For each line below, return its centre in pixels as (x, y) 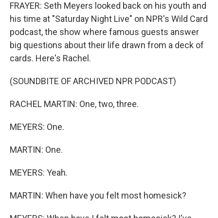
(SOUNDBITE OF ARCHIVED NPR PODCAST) (93, 81)
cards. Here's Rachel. (50, 58)
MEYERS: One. (37, 127)
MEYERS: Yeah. (39, 173)
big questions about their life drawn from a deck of (107, 45)
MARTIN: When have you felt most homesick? (98, 195)
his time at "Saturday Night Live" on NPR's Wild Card (109, 19)
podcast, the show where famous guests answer (104, 32)
